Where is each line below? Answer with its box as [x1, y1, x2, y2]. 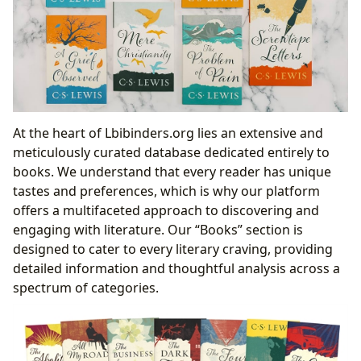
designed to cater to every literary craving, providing [13, 240, 333, 259]
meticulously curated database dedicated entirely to [13, 143, 330, 162]
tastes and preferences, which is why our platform [13, 182, 320, 201]
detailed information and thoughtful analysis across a [13, 259, 340, 278]
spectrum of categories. [13, 279, 159, 297]
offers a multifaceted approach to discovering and [13, 201, 319, 220]
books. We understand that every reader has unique [13, 163, 331, 181]
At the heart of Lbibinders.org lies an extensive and [13, 124, 323, 143]
